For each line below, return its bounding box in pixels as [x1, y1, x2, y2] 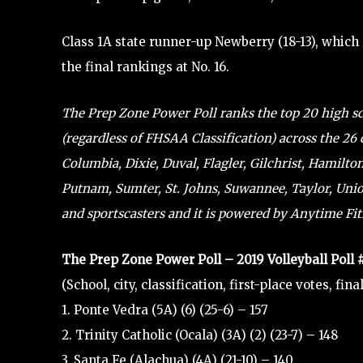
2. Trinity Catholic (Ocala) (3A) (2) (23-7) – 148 [62, 327, 338, 343]
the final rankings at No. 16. [62, 58, 229, 75]
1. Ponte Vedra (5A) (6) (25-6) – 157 [62, 301, 268, 318]
